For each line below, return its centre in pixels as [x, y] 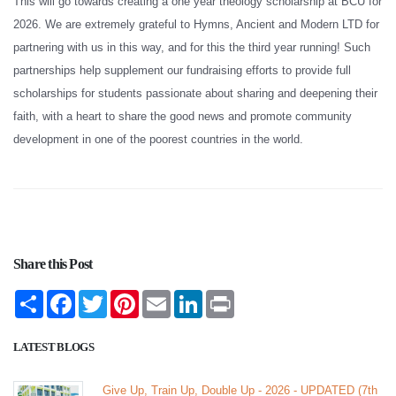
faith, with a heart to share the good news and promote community [183, 116]
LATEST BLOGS [54, 346]
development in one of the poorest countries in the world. [158, 139]
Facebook [100, 296]
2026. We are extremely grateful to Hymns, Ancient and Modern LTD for [196, 24]
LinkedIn [224, 296]
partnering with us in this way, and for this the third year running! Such [192, 47]
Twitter [124, 296]
